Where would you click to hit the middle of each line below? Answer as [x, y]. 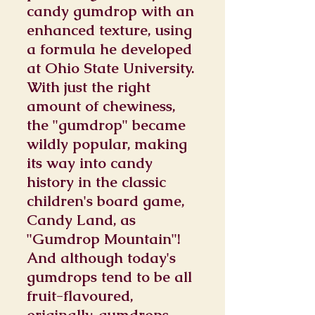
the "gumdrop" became [106, 125]
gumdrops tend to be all [109, 277]
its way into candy [90, 163]
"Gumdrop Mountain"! [104, 239]
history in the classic [96, 182]
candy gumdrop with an [110, 11]
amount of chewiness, [101, 106]
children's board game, [105, 201]
